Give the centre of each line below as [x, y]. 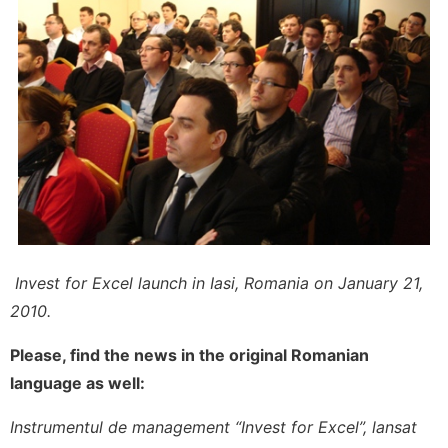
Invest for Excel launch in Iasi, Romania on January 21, [219, 282]
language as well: [77, 382]
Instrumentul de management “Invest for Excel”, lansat [213, 426]
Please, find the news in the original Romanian [189, 354]
